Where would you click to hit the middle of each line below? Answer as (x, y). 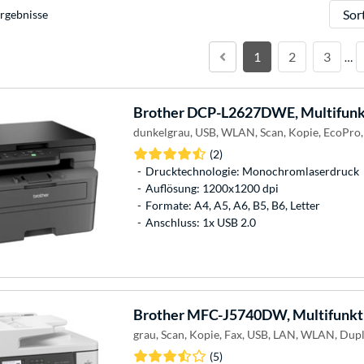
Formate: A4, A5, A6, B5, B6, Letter (232, 205)
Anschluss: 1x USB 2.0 (200, 222)
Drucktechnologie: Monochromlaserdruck (252, 171)
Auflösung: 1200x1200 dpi (212, 188)
